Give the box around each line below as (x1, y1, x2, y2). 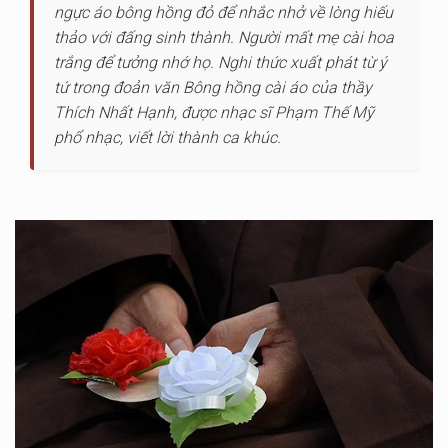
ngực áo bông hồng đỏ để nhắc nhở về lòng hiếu (54, 3, 393, 22)
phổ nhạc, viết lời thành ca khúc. (54, 128, 281, 147)
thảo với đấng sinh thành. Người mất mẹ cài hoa (54, 28, 394, 47)
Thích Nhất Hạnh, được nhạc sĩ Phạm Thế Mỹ (54, 103, 374, 122)
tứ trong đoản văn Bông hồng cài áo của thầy (54, 78, 372, 97)
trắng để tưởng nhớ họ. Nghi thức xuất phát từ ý (54, 53, 387, 72)
